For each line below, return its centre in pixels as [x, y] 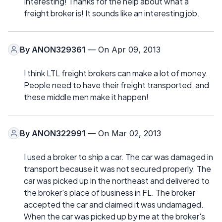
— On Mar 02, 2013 [123, 133]
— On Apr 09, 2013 [123, 49]
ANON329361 [58, 49]
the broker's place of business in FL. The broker [110, 192]
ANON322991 [58, 133]
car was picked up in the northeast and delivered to [117, 180]
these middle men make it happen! [86, 97]
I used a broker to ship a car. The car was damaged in [118, 157]
